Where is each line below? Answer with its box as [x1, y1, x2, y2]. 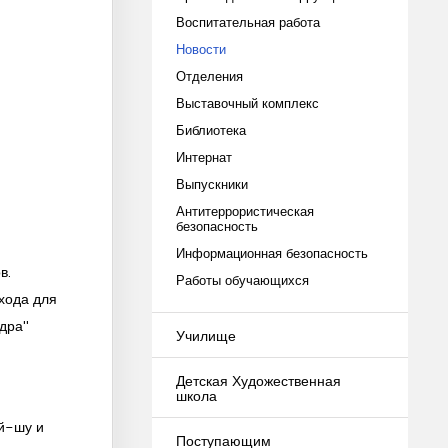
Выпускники [176, 174, 248, 193]
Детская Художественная [176, 369, 341, 391]
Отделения [176, 66, 243, 85]
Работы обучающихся [176, 270, 309, 289]
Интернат [176, 147, 232, 166]
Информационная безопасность [176, 243, 368, 262]
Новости [176, 39, 226, 58]
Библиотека [176, 120, 246, 139]
